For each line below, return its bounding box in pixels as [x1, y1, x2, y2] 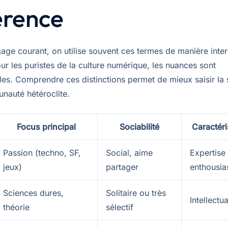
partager [106, 162, 138, 173]
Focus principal [16, 122, 76, 132]
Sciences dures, [3, 188, 64, 198]
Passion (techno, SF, [3, 148, 81, 158]
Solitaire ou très [106, 188, 166, 198]
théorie [3, 202, 30, 213]
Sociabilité [120, 122, 159, 132]
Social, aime [106, 148, 153, 158]
